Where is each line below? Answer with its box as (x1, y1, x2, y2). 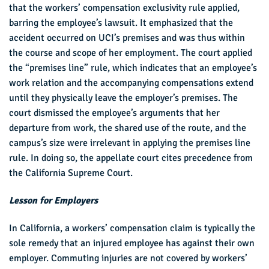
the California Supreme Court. (9, 167, 133, 180)
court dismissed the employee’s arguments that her (9, 107, 220, 119)
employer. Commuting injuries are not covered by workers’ (9, 252, 247, 264)
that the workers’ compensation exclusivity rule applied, (9, 2, 240, 14)
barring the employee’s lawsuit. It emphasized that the (9, 17, 233, 29)
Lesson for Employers (9, 194, 98, 207)
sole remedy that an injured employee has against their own (9, 237, 255, 249)
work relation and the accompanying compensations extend (9, 77, 253, 89)
